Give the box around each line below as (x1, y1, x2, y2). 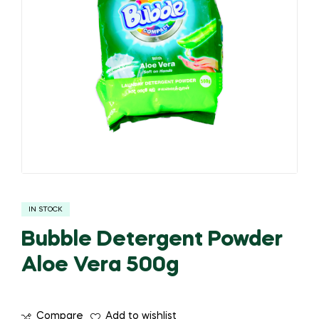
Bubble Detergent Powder (21, 229, 283, 251)
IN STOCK (28, 205, 63, 213)
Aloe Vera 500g (21, 254, 179, 276)
